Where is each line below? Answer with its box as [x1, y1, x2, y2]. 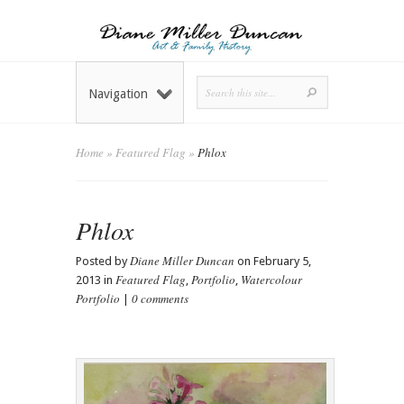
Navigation [88, 87, 148, 102]
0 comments [132, 290, 188, 308]
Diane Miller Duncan [130, 252, 234, 270]
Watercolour [241, 271, 302, 289]
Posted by [76, 254, 130, 269]
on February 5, [234, 254, 311, 269]
